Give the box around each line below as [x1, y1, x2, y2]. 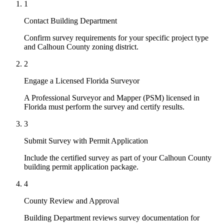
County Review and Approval [24, 196, 119, 205]
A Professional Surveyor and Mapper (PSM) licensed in [24, 93, 199, 102]
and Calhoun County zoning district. [24, 42, 138, 51]
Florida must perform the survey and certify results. [24, 102, 184, 111]
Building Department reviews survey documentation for [24, 213, 199, 222]
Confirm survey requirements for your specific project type [24, 33, 208, 42]
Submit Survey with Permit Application [24, 136, 148, 145]
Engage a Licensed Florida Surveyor [24, 76, 139, 85]
